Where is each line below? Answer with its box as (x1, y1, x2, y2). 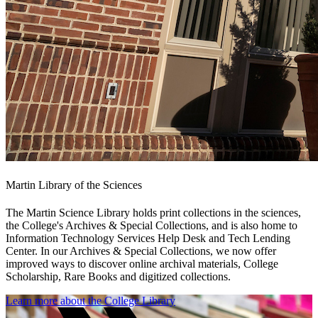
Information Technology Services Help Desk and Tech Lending (6, 232, 290, 245)
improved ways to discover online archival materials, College (6, 258, 278, 270)
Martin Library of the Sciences (6, 178, 142, 191)
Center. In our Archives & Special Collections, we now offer (6, 245, 276, 258)
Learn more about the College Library (6, 295, 175, 307)
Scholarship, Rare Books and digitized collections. (6, 270, 231, 283)
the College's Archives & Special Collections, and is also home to (6, 219, 297, 232)
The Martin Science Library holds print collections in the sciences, (6, 207, 301, 219)
